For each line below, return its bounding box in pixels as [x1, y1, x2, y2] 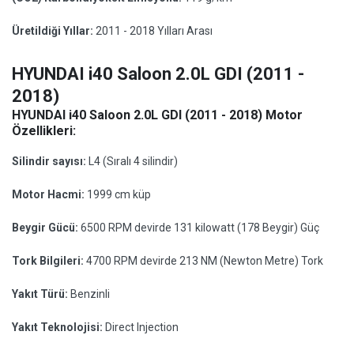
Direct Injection [105, 321, 179, 333]
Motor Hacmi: [12, 188, 87, 201]
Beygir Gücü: [12, 221, 81, 234]
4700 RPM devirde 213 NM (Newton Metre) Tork [86, 254, 323, 267]
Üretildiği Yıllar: [12, 24, 96, 37]
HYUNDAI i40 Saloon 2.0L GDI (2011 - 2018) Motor [12, 107, 303, 122]
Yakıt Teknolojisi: [12, 321, 105, 333]
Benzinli [70, 288, 110, 300]
